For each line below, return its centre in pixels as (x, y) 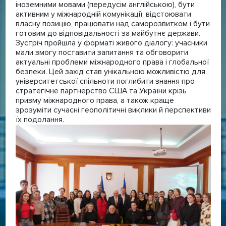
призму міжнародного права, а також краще (95, 101)
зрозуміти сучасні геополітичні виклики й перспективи (113, 110)
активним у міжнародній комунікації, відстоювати (103, 14)
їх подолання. (40, 120)
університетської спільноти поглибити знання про (105, 81)
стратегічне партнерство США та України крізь (101, 91)
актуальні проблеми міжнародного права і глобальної (112, 62)
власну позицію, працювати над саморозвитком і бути (112, 24)
